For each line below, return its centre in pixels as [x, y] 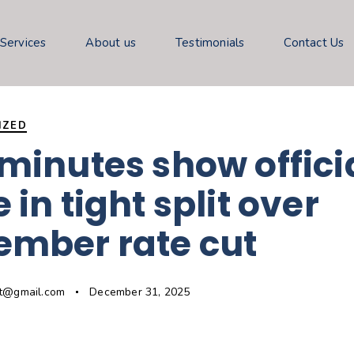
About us [111, 43]
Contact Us [314, 43]
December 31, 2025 [140, 292]
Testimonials [210, 43]
